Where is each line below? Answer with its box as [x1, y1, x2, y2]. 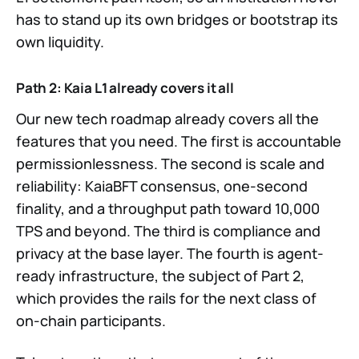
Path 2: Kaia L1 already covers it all [16, 79, 234, 98]
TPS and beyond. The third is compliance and [16, 221, 321, 241]
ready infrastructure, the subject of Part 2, [16, 266, 305, 286]
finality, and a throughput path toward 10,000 [16, 199, 320, 219]
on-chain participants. [16, 311, 166, 331]
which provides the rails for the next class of [16, 288, 317, 309]
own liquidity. [16, 32, 104, 52]
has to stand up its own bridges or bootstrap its [16, 10, 338, 30]
